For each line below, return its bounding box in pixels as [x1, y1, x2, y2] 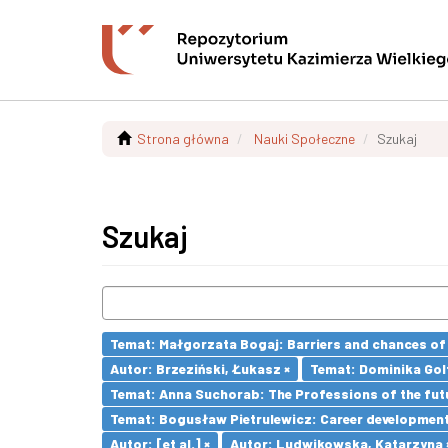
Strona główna [137, 130, 229, 147]
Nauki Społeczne [254, 130, 355, 147]
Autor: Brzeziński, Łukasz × [110, 360, 290, 377]
